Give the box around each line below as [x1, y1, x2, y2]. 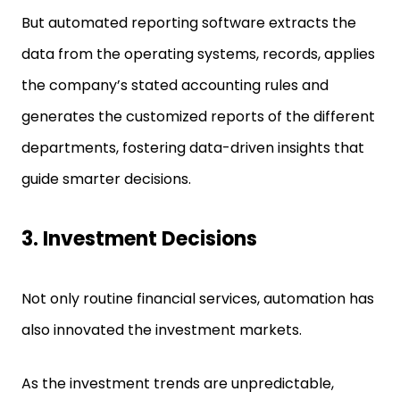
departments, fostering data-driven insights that [21, 137, 364, 158]
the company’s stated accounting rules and [21, 75, 329, 96]
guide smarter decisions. [21, 169, 191, 189]
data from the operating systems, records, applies [21, 44, 375, 64]
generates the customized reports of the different [21, 106, 375, 127]
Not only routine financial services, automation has [21, 288, 374, 309]
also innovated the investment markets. [21, 320, 305, 340]
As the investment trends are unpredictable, [21, 373, 334, 394]
